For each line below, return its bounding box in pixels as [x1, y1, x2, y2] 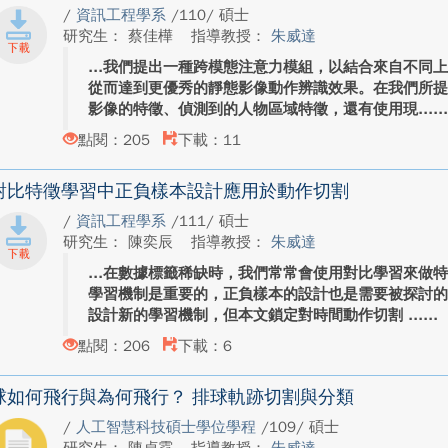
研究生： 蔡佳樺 [63, 27, 179, 45]
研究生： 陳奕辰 [63, 233, 179, 251]
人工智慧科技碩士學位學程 [76, 418, 262, 436]
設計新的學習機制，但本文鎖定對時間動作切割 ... [88, 306, 424, 324]
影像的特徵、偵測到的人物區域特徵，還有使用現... [88, 100, 434, 118]
